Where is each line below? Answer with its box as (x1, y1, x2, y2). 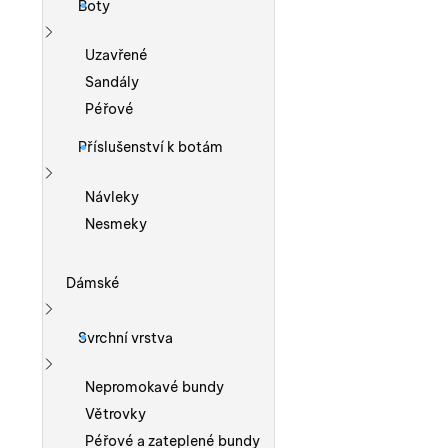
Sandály (84, 73, 139, 92)
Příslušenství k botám (77, 138, 223, 157)
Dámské (66, 273, 121, 292)
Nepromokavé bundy (84, 378, 224, 397)
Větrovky (84, 405, 146, 424)
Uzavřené (84, 46, 148, 65)
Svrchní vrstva (77, 328, 173, 347)
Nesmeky (84, 214, 147, 233)
